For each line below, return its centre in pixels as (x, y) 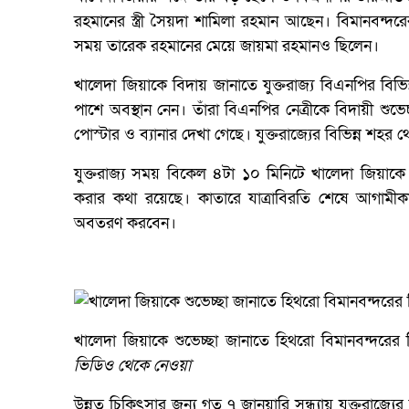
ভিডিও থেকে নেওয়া (132, 365)
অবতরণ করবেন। (125, 223)
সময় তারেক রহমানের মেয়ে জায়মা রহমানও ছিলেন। (226, 46)
